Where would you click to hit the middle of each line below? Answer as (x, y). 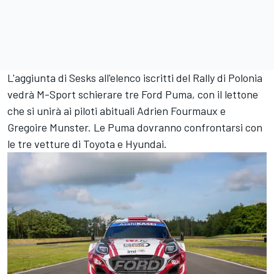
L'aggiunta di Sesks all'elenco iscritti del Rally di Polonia (135, 77)
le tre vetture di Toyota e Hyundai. (87, 143)
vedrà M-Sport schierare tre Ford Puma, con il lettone (133, 94)
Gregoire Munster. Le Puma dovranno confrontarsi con (135, 127)
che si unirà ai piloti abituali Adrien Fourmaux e (117, 110)
